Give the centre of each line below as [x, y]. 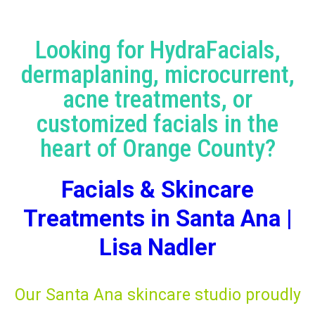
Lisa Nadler [157, 247]
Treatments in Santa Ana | [157, 218]
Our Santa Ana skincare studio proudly [157, 295]
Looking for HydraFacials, [157, 50]
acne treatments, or [157, 99]
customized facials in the [157, 124]
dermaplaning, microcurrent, [157, 75]
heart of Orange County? [157, 148]
